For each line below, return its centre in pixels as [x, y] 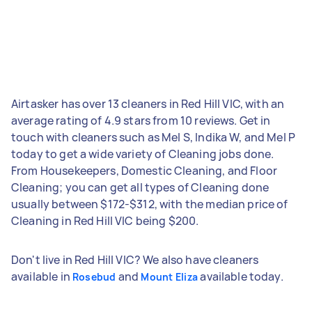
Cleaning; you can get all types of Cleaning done [140, 187]
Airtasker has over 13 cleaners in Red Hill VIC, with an [148, 103]
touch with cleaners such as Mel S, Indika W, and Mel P [154, 137]
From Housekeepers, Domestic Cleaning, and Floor [145, 170]
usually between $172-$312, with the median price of [150, 204]
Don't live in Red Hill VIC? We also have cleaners [135, 259]
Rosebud [94, 276]
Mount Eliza [170, 276]
